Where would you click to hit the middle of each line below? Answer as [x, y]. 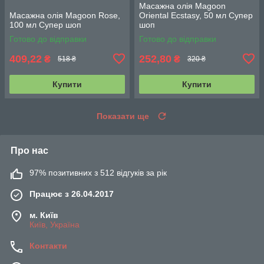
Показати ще [123, 116]
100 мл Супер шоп [45, 24]
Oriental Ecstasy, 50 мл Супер [196, 15]
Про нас [29, 150]
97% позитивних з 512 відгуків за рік [98, 172]
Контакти [48, 245]
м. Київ [44, 215]
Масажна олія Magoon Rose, [65, 15]
